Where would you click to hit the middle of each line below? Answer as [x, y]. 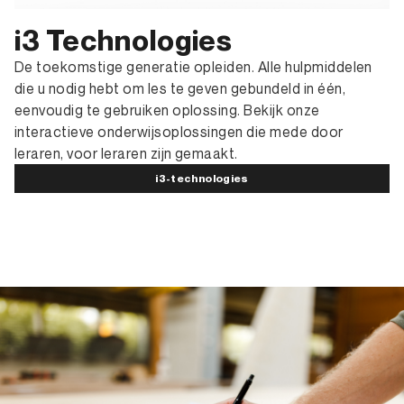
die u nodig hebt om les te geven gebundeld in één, [180, 89]
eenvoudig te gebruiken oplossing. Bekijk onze [167, 110]
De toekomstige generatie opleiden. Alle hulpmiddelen [193, 67]
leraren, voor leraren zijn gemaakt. [126, 154]
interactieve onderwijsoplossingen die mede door [179, 132]
